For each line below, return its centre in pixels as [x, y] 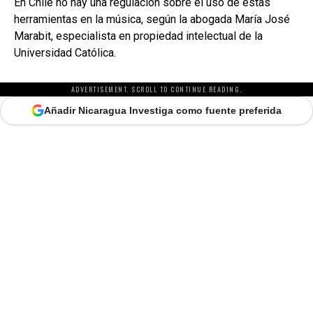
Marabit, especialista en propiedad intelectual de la [138, 36]
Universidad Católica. [65, 52]
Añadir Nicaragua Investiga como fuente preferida [163, 110]
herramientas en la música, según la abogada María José [152, 19]
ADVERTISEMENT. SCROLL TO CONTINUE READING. [156, 89]
